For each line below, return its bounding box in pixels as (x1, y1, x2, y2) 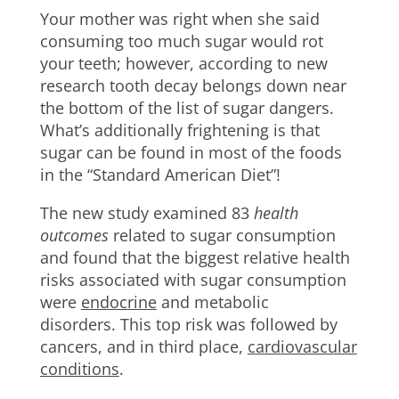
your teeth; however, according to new (39, 53, 328, 74)
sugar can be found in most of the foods (39, 142, 342, 163)
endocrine (80, 291, 157, 313)
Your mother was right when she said (39, 8, 320, 29)
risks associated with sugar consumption (39, 269, 346, 290)
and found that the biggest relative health (39, 247, 350, 268)
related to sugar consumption (108, 224, 336, 246)
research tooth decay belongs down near (39, 75, 346, 96)
